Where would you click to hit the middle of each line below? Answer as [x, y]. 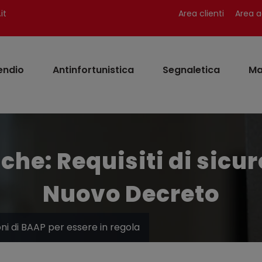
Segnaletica [191, 70]
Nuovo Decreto [131, 194]
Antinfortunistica [93, 70]
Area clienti [201, 13]
